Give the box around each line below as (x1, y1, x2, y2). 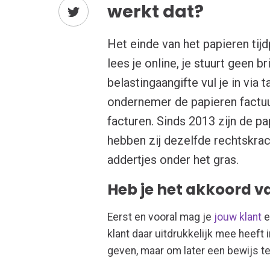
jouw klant (214, 211, 262, 224)
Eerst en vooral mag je (107, 211, 215, 224)
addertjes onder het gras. (107, 152, 239, 167)
